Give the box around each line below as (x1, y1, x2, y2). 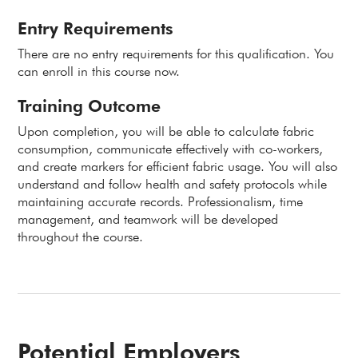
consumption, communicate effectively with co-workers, (18, 141, 324, 157)
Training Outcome (18, 96, 161, 116)
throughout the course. (18, 229, 144, 245)
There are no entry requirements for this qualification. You (18, 46, 335, 62)
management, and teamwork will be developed (18, 211, 279, 227)
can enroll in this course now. (18, 63, 181, 79)
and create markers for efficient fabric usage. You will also (18, 158, 338, 174)
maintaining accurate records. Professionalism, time (18, 193, 304, 209)
